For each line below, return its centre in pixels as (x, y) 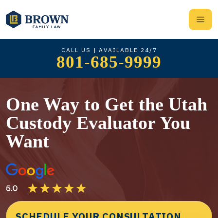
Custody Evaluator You (98, 123)
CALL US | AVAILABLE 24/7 (109, 50)
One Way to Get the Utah (107, 104)
